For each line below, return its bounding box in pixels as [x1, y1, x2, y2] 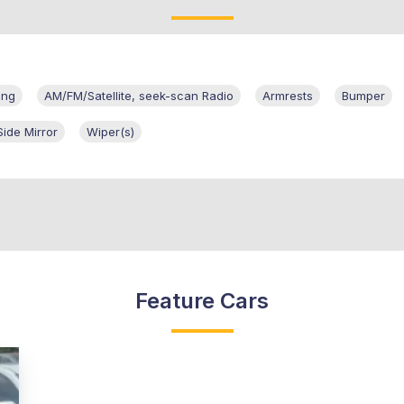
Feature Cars [135, 288, 269, 315]
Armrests [262, 88, 313, 104]
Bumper [342, 88, 385, 104]
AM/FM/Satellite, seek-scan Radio [44, 88, 234, 104]
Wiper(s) [87, 124, 134, 140]
